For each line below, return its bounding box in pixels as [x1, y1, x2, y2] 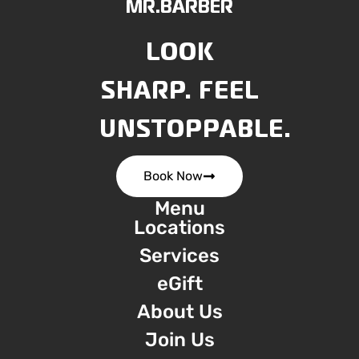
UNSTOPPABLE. [99, 112, 292, 144]
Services [139, 244, 220, 267]
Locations [134, 216, 225, 239]
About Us [136, 301, 223, 323]
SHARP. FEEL [100, 74, 259, 106]
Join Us [144, 329, 215, 351]
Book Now [143, 168, 203, 184]
